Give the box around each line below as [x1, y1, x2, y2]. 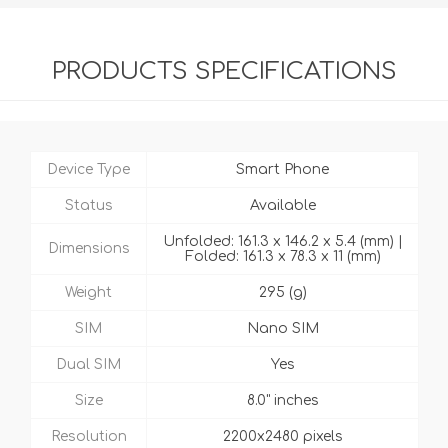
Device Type [47, 162, 130, 178]
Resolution [50, 429, 127, 445]
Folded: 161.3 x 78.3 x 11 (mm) [184, 249, 381, 265]
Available [249, 198, 316, 214]
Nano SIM [246, 321, 319, 337]
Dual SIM [56, 357, 121, 373]
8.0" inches [246, 393, 319, 409]
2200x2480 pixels [222, 429, 343, 445]
